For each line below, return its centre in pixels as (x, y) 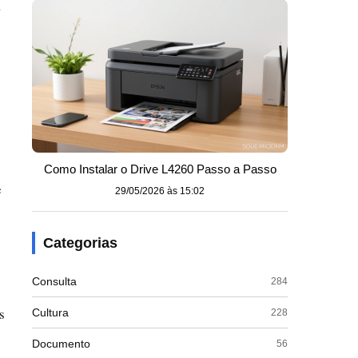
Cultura (50, 312)
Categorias (80, 243)
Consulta (54, 281)
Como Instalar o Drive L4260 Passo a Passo (160, 169)
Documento (61, 344)
